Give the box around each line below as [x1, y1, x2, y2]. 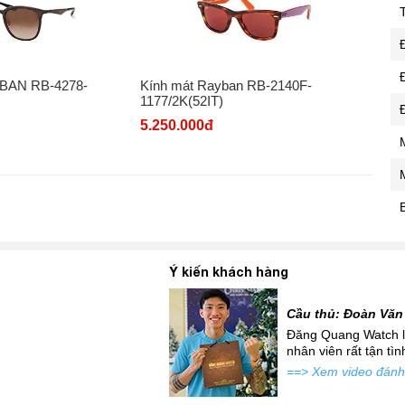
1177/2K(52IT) [139, 93, 223, 108]
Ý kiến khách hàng [168, 264, 288, 279]
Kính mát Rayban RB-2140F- [139, 78, 312, 93]
